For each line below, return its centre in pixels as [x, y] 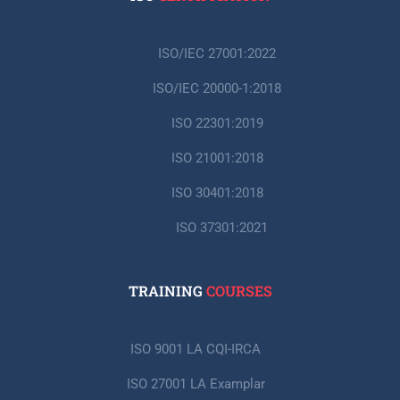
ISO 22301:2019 [217, 123]
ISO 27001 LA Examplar [196, 383]
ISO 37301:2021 [221, 227]
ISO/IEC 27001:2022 [217, 53]
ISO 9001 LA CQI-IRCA [196, 349]
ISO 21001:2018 [217, 158]
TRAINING [167, 290]
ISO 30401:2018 [217, 192]
